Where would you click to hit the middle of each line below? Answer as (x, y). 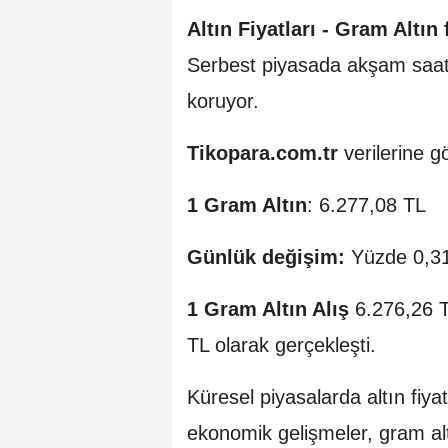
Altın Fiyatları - (258, 28)
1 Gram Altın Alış (268, 308)
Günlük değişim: (266, 256)
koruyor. (223, 100)
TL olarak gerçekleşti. (281, 344)
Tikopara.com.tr (262, 152)
